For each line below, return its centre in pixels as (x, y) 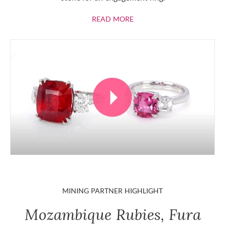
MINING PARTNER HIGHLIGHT (113, 191)
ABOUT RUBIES (158, 18)
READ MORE (113, 19)
